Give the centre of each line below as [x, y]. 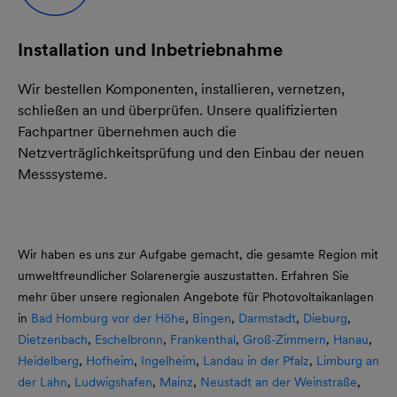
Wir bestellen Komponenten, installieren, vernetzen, [181, 89]
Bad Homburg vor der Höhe [108, 318]
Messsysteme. [62, 174]
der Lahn [43, 381]
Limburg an [348, 360]
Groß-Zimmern [284, 339]
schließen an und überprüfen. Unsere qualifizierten [178, 110]
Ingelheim [168, 360]
